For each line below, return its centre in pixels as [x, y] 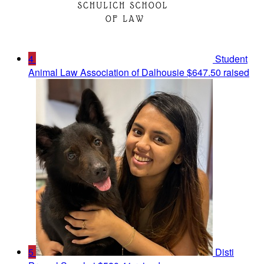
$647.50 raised [218, 72]
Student [231, 59]
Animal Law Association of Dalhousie [106, 72]
